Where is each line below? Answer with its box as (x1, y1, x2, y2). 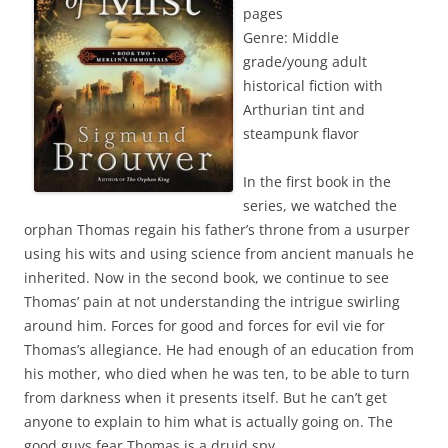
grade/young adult (243, 52, 367, 72)
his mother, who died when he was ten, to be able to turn (24, 364, 410, 384)
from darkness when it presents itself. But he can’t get (24, 388, 387, 408)
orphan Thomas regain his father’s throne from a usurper (24, 220, 410, 240)
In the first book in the (243, 172, 391, 192)
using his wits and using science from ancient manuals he (24, 244, 414, 264)
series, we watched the (243, 196, 397, 216)
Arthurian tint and (243, 100, 365, 120)
